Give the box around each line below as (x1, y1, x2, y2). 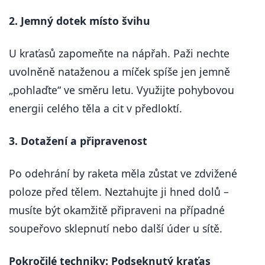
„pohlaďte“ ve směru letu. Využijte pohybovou (9, 83, 234, 98)
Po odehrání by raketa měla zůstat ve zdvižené (9, 166, 237, 181)
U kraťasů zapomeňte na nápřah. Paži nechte (9, 46, 230, 61)
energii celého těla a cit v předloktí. (9, 101, 182, 116)
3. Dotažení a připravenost (9, 134, 147, 148)
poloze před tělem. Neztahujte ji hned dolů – (9, 185, 229, 199)
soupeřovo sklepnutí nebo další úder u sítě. (9, 221, 222, 236)
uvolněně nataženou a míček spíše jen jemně (9, 64, 230, 79)
